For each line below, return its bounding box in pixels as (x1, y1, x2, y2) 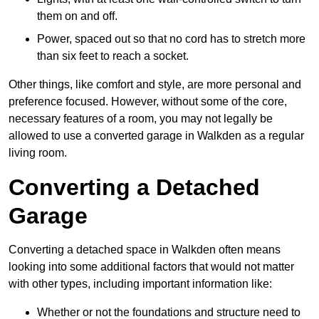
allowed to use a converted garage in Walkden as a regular (9, 130, 304, 142)
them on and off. (37, 10, 117, 23)
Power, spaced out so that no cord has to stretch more (37, 33, 305, 46)
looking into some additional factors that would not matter (9, 261, 294, 273)
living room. (9, 147, 67, 159)
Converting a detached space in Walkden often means (9, 244, 281, 256)
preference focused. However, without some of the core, (9, 95, 287, 108)
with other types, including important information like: (9, 278, 272, 291)
